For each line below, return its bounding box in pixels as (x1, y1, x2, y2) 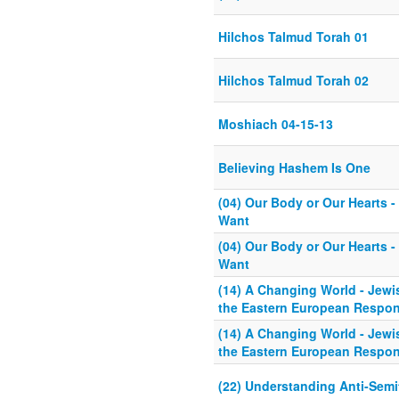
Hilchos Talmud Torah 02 (218, 71, 369, 90)
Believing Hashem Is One (218, 159, 370, 177)
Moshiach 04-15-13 (218, 115, 333, 134)
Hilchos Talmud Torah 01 (218, 28, 369, 46)
